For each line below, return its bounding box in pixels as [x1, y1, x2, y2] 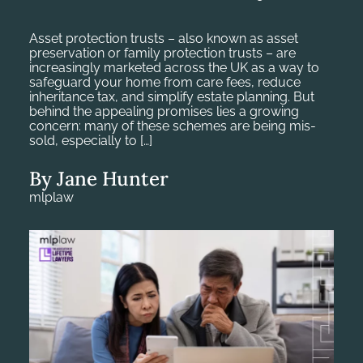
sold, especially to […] [29, 132, 152, 148]
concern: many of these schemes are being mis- [29, 117, 316, 134]
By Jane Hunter [29, 165, 169, 191]
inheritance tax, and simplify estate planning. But [29, 88, 314, 105]
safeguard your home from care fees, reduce [29, 74, 301, 90]
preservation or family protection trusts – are [29, 45, 296, 61]
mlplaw [29, 189, 74, 205]
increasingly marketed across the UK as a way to [29, 59, 319, 75]
